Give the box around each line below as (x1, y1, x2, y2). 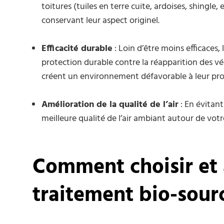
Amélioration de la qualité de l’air (41, 97, 178, 112)
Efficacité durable (41, 41, 112, 56)
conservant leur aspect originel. (41, 13, 159, 28)
